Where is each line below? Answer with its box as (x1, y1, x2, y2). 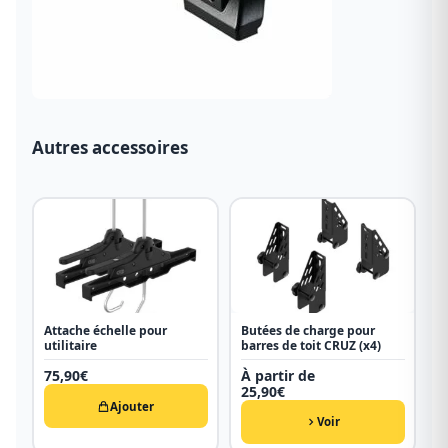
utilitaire (43, 337, 97, 355)
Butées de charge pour (240, 322, 375, 340)
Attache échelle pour (43, 322, 167, 340)
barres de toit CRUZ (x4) (240, 337, 381, 355)
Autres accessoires (32, 135, 188, 159)
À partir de (240, 366, 315, 386)
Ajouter (110, 398, 154, 414)
